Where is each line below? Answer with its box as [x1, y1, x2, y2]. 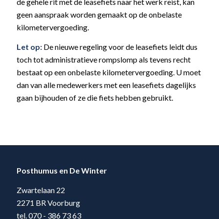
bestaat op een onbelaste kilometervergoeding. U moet [16, 67, 201, 77]
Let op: [16, 42, 42, 52]
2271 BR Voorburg [16, 197, 80, 207]
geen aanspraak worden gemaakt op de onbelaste [16, 10, 182, 20]
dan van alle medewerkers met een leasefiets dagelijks [16, 80, 196, 90]
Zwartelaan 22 [16, 185, 65, 195]
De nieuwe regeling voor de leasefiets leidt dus [42, 42, 197, 52]
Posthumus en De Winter [16, 166, 107, 175]
